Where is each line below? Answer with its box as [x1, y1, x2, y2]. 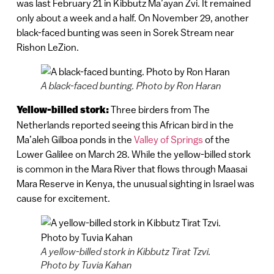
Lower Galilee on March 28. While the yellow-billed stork [16, 149, 251, 160]
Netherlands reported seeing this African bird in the [16, 119, 234, 131]
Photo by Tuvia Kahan [40, 259, 132, 271]
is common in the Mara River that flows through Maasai [16, 163, 247, 175]
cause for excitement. [16, 193, 112, 204]
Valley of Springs [133, 134, 203, 146]
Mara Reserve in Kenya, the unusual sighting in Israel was [16, 178, 254, 190]
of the [202, 134, 230, 146]
